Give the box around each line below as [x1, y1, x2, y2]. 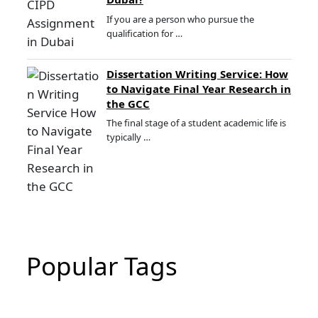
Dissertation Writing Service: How [106, 66, 288, 81]
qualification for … [106, 26, 182, 40]
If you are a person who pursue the [106, 12, 254, 26]
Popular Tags [26, 248, 177, 283]
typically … [106, 131, 150, 144]
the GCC [106, 96, 150, 111]
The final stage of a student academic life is [106, 116, 286, 130]
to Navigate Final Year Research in [106, 81, 291, 96]
